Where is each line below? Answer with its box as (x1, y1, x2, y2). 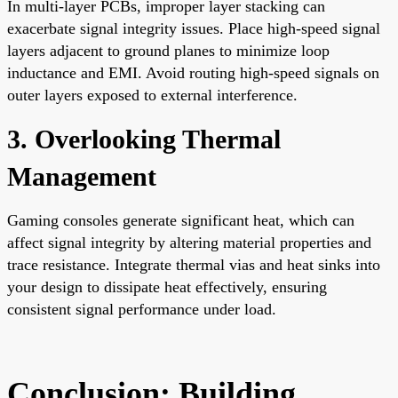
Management (7, 161, 156, 191)
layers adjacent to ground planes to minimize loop (7, 41, 330, 60)
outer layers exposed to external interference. (7, 85, 298, 104)
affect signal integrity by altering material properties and (7, 233, 371, 251)
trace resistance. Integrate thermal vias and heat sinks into (7, 255, 380, 274)
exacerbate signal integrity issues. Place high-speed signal (7, 19, 380, 37)
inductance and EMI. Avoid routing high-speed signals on (7, 63, 379, 82)
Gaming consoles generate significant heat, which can (7, 211, 354, 229)
